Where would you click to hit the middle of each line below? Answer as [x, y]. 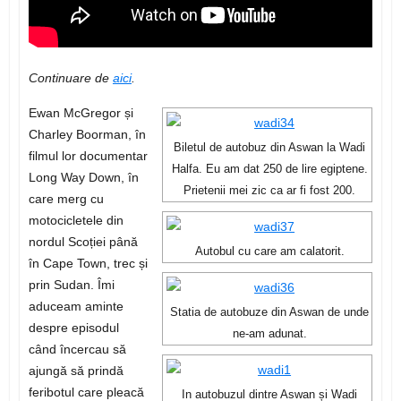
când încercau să [77, 350]
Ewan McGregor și [81, 113]
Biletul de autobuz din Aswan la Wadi [270, 148]
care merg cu [66, 199]
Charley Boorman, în [87, 135]
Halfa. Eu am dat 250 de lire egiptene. [269, 170]
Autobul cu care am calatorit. [269, 252]
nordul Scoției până [83, 242]
